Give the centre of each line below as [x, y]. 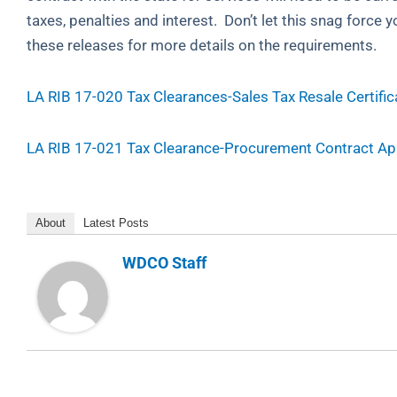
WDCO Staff [164, 263]
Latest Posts [116, 223]
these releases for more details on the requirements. [202, 45]
